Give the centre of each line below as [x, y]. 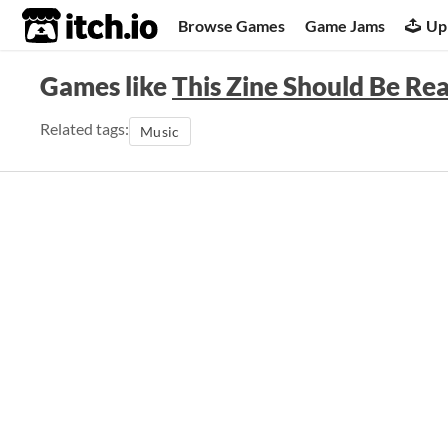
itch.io [65, 26]
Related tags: [84, 128]
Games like [106, 86]
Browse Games [232, 25]
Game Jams [345, 25]
